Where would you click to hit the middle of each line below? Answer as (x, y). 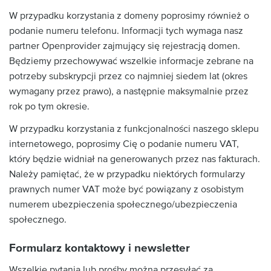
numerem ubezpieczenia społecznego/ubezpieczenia (123, 204)
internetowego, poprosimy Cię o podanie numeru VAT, (124, 144)
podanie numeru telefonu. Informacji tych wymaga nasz (126, 31)
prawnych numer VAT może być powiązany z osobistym (126, 189)
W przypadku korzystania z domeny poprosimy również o (129, 15)
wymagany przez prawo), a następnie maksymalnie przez (129, 91)
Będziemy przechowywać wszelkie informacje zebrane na (131, 61)
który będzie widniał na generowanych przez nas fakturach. (135, 159)
